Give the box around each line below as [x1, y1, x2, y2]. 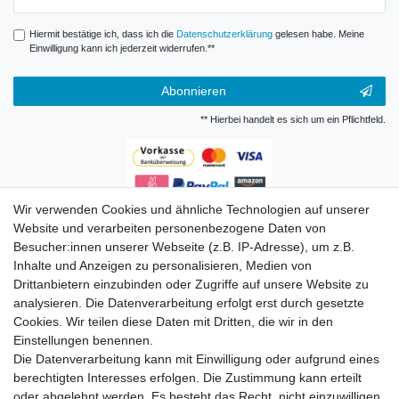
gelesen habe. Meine [272, 28, 364, 39]
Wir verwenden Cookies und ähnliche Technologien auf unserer [13, 202, 370, 216]
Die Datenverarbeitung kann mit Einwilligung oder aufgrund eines [13, 352, 379, 366]
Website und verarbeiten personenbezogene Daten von [13, 221, 326, 235]
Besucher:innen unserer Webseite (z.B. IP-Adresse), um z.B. [13, 240, 354, 254]
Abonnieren [160, 84, 226, 99]
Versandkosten [63, 348, 219, 373]
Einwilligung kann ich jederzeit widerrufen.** [28, 42, 215, 53]
